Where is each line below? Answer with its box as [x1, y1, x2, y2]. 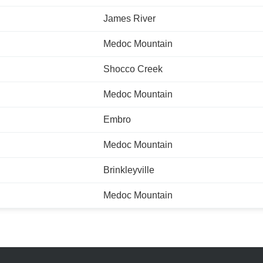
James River [103, 14, 156, 23]
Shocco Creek [103, 64, 163, 74]
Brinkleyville [103, 165, 154, 175]
